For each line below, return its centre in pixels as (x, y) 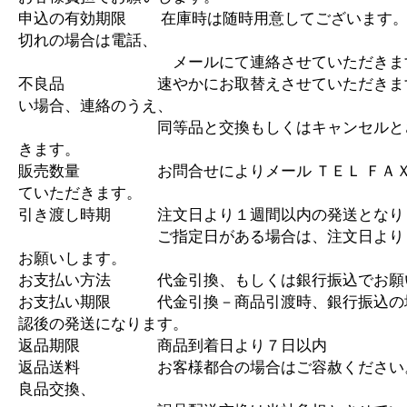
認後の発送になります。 (103, 323)
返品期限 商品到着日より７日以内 (173, 345)
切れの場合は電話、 (88, 40)
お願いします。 (72, 258)
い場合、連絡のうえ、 (95, 105)
